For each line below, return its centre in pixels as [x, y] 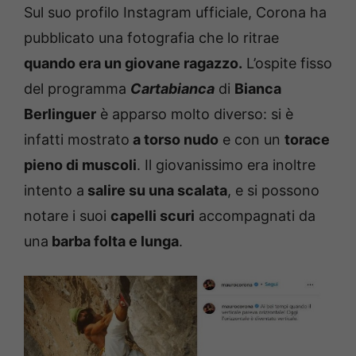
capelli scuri [153, 215]
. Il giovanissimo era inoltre [226, 164]
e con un [252, 139]
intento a [54, 190]
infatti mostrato [77, 139]
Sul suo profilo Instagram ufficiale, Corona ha [175, 12]
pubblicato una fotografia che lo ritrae [151, 37]
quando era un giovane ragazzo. [133, 63]
